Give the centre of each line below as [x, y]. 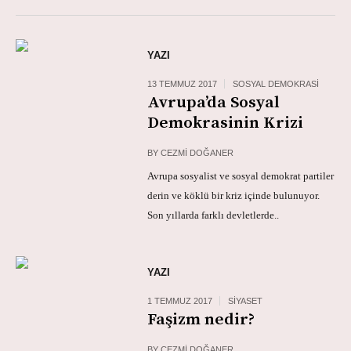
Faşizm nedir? [201, 319]
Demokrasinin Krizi [226, 123]
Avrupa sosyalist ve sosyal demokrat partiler [241, 175]
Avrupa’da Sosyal [214, 102]
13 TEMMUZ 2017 [183, 83]
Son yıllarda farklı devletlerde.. [213, 215]
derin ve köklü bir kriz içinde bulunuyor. [234, 195]
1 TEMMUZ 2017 [180, 300]
